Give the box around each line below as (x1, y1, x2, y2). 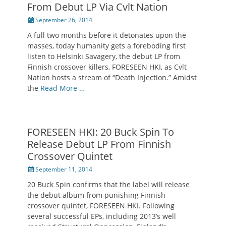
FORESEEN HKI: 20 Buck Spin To (27, 125, 174, 139)
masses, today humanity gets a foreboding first (27, 41, 186, 51)
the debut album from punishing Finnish (27, 190, 165, 200)
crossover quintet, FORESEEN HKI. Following (27, 201, 175, 211)
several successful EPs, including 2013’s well (27, 211, 176, 221)
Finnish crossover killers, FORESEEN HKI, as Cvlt (27, 62, 187, 72)
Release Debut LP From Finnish (27, 137, 171, 151)
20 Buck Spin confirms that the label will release (27, 180, 190, 190)
